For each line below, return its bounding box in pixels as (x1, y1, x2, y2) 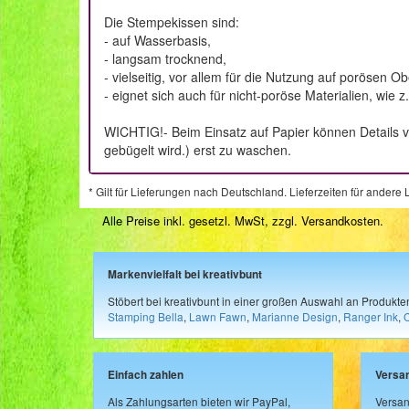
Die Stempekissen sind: (104, 13, 239, 31)
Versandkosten (301, 212, 380, 229)
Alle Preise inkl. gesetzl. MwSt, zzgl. (102, 212, 301, 229)
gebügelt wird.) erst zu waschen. (104, 141, 291, 159)
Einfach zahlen (108, 366, 184, 383)
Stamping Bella (108, 308, 184, 324)
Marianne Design (252, 308, 338, 324)
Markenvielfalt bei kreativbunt (108, 267, 262, 282)
